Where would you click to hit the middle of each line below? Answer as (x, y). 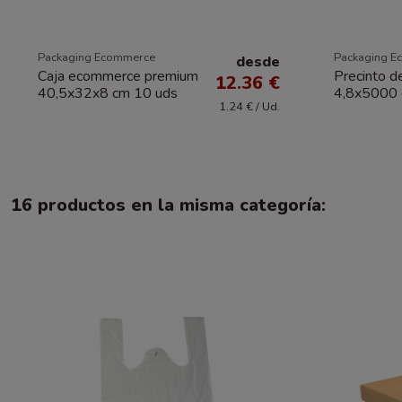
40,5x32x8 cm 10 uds (108, 93)
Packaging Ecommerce (96, 58)
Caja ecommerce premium (118, 76)
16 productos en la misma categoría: (168, 205)
